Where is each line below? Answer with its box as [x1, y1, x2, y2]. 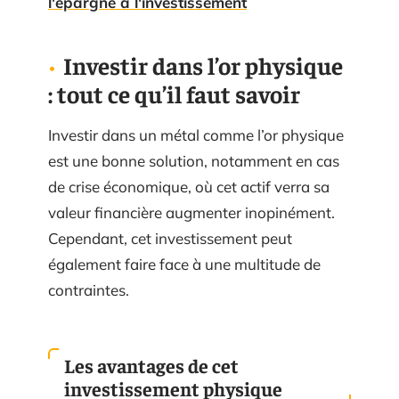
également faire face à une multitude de [48, 255, 321, 273]
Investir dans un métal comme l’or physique [48, 126, 344, 144]
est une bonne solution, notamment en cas [48, 151, 339, 170]
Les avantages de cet [64, 352, 239, 378]
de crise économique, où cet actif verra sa [48, 177, 330, 196]
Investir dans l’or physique [63, 50, 343, 80]
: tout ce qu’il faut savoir [48, 78, 300, 109]
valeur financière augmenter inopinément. [48, 203, 335, 222]
